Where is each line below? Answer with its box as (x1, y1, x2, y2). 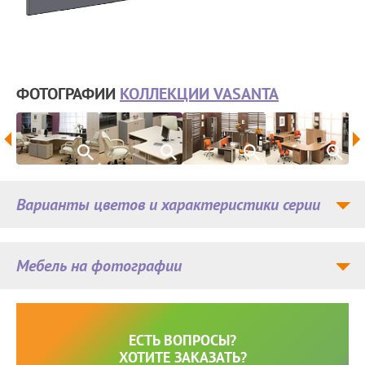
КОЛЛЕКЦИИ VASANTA (120, 83, 279, 105)
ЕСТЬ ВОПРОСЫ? (129, 331, 236, 350)
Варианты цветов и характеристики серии (16, 194, 320, 216)
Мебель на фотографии (16, 255, 182, 277)
